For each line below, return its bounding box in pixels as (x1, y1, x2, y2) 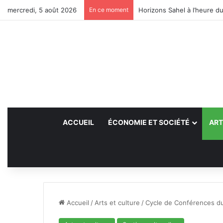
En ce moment (89, 6, 128, 13)
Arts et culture (95, 199, 140, 207)
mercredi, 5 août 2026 (7, 6, 77, 14)
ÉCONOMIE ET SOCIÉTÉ (108, 118, 190, 126)
